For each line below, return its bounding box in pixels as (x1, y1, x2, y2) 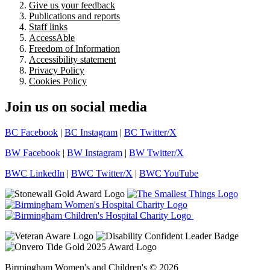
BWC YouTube (139, 168, 198, 179)
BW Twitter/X (129, 148, 184, 159)
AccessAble (29, 33, 75, 43)
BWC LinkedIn (5, 168, 64, 179)
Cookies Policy (29, 76, 87, 87)
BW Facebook (5, 148, 60, 159)
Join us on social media (5, 99, 147, 115)
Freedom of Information (29, 43, 120, 54)
